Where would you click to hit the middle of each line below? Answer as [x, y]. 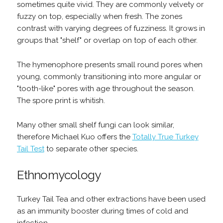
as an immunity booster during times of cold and [102, 211]
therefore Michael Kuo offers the [74, 137]
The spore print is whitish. [61, 101]
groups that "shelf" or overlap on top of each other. [107, 40]
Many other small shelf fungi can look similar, [95, 125]
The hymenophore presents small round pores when [110, 65]
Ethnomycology [59, 175]
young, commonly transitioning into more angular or [109, 77]
